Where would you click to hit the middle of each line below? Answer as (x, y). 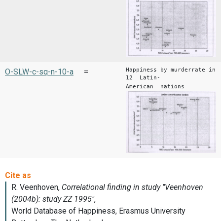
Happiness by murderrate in (171, 70)
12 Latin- (143, 78)
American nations (155, 87)
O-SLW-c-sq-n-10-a (39, 72)
